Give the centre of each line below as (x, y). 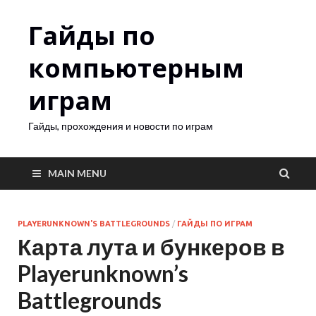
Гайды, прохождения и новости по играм (121, 126)
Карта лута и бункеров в (151, 247)
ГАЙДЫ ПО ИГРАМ (215, 224)
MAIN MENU (77, 173)
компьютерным (136, 68)
